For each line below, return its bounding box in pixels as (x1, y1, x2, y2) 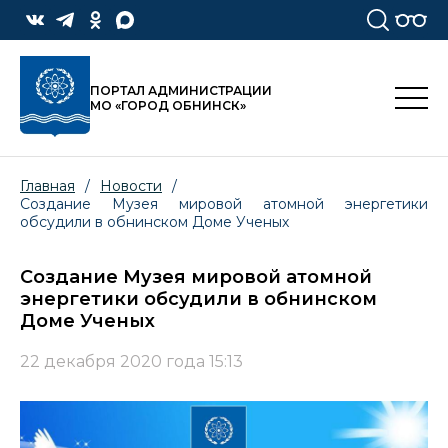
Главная (20, 177, 75, 196)
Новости (100, 177, 162, 196)
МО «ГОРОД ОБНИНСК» (90, 98, 246, 114)
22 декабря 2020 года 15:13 (20, 352, 243, 372)
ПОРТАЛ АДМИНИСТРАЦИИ (90, 83, 272, 99)
